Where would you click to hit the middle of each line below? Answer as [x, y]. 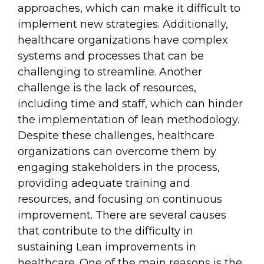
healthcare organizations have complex [123, 40]
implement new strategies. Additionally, [123, 24]
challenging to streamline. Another [110, 72]
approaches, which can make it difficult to [129, 9]
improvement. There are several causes [122, 215]
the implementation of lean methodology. [128, 120]
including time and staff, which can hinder [130, 104]
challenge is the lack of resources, [107, 88]
